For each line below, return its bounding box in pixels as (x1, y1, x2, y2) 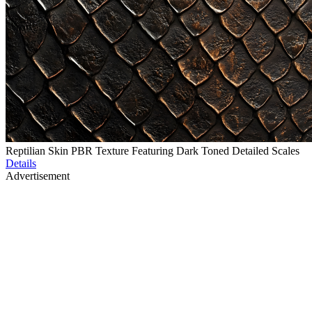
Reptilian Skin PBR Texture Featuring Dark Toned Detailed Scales (6, 145, 299, 157)
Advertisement (6, 170, 70, 182)
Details (6, 157, 36, 170)
